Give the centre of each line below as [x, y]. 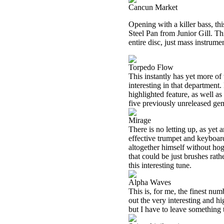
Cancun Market [153, 7]
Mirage [140, 120]
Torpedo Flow [151, 67]
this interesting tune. [160, 165]
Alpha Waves [150, 182]
